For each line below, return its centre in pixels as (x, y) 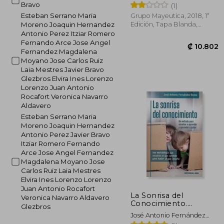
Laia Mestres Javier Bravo (62, 69)
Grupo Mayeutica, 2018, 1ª (170, 15)
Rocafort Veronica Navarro (64, 96)
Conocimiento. (159, 203)
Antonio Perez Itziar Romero (68, 33)
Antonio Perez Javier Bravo (65, 134)
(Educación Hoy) (162, 211)
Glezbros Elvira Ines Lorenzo (67, 78)
